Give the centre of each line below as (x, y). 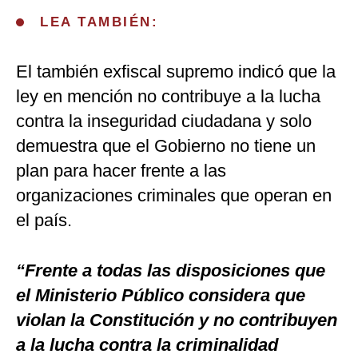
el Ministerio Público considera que (161, 296)
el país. (44, 221)
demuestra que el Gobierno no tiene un (166, 146)
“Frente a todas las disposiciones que (171, 271)
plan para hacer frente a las (121, 171)
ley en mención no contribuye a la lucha (168, 97)
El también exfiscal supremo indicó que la (176, 72)
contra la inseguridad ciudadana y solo (164, 121)
